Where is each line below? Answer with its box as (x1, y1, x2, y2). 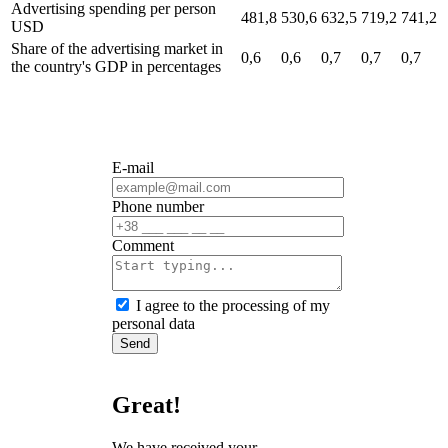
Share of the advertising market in (11, 40, 223, 58)
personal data (112, 315, 196, 333)
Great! (112, 392, 182, 419)
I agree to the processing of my (136, 297, 331, 315)
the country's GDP (11, 58, 131, 76)
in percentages (131, 58, 221, 76)
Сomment (112, 237, 175, 255)
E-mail (112, 159, 155, 177)
